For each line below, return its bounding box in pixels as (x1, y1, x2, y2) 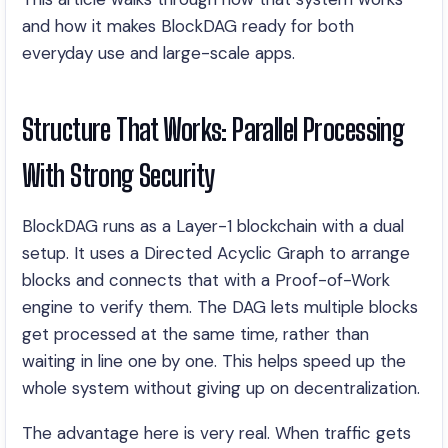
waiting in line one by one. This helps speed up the (22, 350, 406, 372)
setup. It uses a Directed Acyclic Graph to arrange (22, 242, 410, 264)
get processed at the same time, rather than (22, 323, 369, 345)
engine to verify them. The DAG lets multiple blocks (22, 296, 418, 318)
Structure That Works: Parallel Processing (22, 112, 405, 147)
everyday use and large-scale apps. (22, 42, 295, 64)
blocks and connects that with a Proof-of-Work (22, 269, 390, 291)
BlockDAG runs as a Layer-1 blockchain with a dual (22, 215, 404, 237)
